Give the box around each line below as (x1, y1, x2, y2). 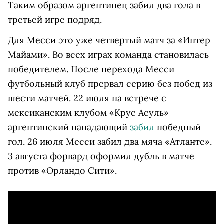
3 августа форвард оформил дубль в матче (8, 150, 194, 162)
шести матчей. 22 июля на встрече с (8, 92, 166, 104)
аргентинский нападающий (8, 121, 130, 133)
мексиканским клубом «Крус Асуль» (8, 107, 169, 119)
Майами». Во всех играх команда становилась (8, 49, 209, 61)
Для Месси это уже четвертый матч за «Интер (8, 34, 210, 46)
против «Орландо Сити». (8, 165, 117, 177)
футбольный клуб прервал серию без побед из (8, 78, 212, 90)
